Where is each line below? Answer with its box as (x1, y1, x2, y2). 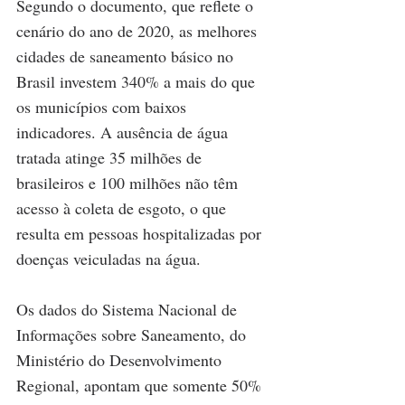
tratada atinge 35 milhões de (16, 146, 206, 168)
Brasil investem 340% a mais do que (16, 70, 259, 92)
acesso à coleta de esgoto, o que (16, 196, 231, 219)
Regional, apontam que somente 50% (16, 373, 266, 396)
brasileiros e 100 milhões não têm (16, 171, 242, 193)
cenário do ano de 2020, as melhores (16, 19, 261, 42)
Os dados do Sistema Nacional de (16, 297, 241, 320)
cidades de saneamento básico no (16, 44, 238, 67)
